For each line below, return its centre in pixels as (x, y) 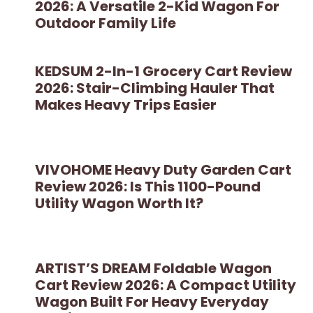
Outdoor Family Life (105, 23)
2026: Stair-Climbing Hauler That (155, 88)
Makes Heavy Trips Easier (126, 104)
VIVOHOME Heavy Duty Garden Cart (163, 169)
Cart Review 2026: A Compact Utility (166, 285)
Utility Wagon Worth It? (119, 203)
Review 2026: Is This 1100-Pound (148, 186)
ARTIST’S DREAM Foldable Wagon (153, 268)
